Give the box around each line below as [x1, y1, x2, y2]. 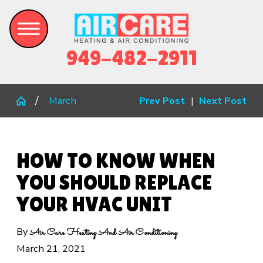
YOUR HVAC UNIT [16, 193, 172, 217]
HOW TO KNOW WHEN [16, 149, 215, 173]
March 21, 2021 [16, 241, 86, 255]
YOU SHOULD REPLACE [16, 171, 212, 195]
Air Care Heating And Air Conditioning [29, 225, 177, 240]
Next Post [199, 94, 247, 108]
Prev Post [139, 94, 185, 108]
